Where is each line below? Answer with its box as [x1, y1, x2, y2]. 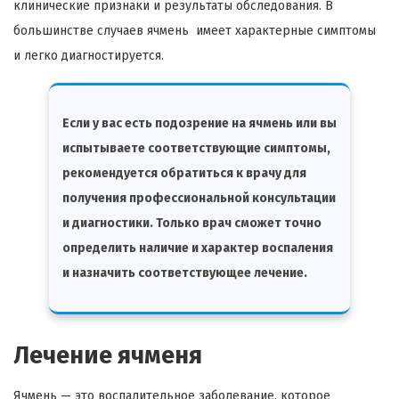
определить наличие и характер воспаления [62, 240, 333, 256]
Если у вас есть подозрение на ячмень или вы [62, 115, 337, 131]
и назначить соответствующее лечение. [62, 265, 307, 281]
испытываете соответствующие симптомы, [62, 140, 330, 156]
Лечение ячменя [13, 340, 202, 370]
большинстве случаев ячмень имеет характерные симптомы [13, 22, 376, 38]
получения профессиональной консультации [62, 190, 336, 206]
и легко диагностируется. [13, 47, 164, 63]
